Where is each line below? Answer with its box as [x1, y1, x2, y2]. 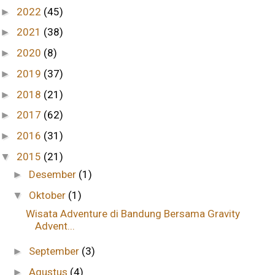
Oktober [29, 189, 69, 202]
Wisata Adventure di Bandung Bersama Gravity [26, 207, 241, 220]
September [29, 244, 82, 257]
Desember [29, 168, 79, 181]
